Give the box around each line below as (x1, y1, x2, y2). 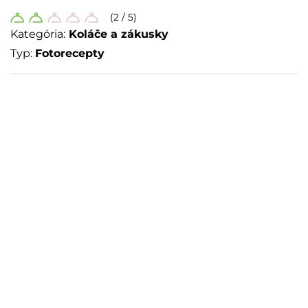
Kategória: (10, 27, 65, 41)
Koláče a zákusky (69, 27, 168, 41)
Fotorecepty (35, 47, 104, 60)
